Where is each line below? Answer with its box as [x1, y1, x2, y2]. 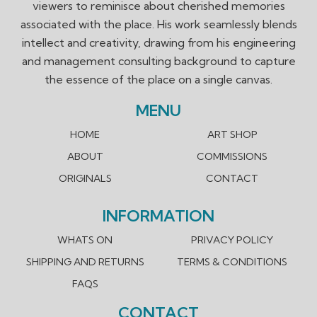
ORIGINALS [58, 172, 112, 185]
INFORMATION [103, 206, 214, 226]
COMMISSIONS [197, 150, 267, 163]
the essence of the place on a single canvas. [45, 72, 272, 87]
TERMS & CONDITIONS [177, 255, 287, 269]
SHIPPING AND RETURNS [25, 255, 144, 269]
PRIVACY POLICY [191, 234, 273, 247]
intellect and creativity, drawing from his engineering [21, 35, 296, 50]
